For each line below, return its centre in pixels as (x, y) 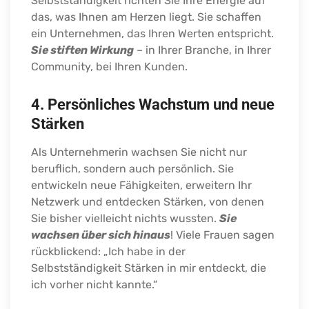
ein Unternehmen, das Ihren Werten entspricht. (152, 34)
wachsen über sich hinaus (101, 235)
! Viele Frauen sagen (222, 235)
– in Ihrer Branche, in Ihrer (202, 50)
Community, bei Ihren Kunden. (109, 67)
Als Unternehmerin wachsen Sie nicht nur (139, 152)
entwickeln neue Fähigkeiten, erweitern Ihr (141, 186)
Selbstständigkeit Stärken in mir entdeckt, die (149, 268)
